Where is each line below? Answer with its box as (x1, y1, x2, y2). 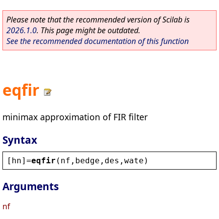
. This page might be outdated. (37, 25, 140, 36)
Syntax (2, 132, 37, 147)
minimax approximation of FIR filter (2, 110, 148, 123)
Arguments (2, 179, 59, 194)
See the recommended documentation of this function (6, 36, 189, 46)
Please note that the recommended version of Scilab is (6, 14, 190, 25)
